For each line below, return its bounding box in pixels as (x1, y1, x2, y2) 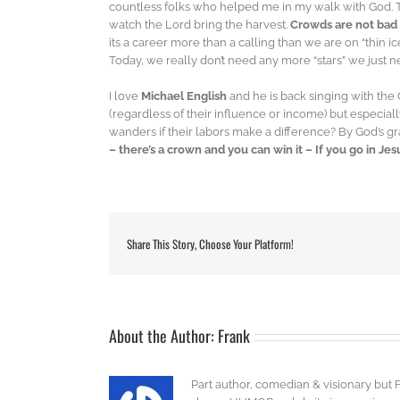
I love (109, 89, 141, 104)
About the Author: (109, 324, 218, 348)
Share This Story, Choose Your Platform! (127, 235, 294, 254)
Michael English (141, 89, 229, 104)
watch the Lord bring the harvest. (109, 18, 290, 32)
